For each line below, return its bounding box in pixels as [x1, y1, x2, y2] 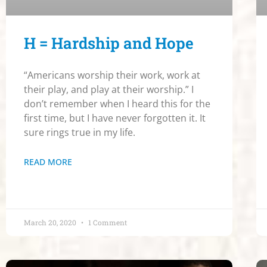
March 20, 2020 [24, 217, 78, 227]
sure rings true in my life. [24, 125, 135, 139]
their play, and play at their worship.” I [24, 82, 194, 96]
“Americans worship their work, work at [24, 68, 200, 82]
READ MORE [24, 156, 72, 167]
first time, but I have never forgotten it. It [24, 111, 206, 125]
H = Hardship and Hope [24, 32, 194, 53]
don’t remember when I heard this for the [24, 97, 210, 110]
